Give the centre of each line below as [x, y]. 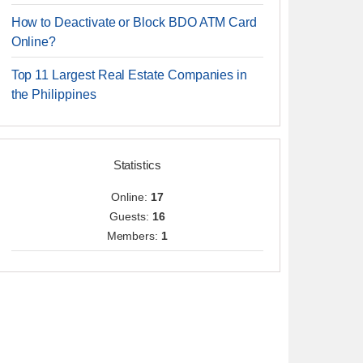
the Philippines [53, 94]
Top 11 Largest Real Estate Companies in [129, 75]
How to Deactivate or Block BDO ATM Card [134, 22]
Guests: [131, 216]
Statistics [137, 165]
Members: [134, 236]
